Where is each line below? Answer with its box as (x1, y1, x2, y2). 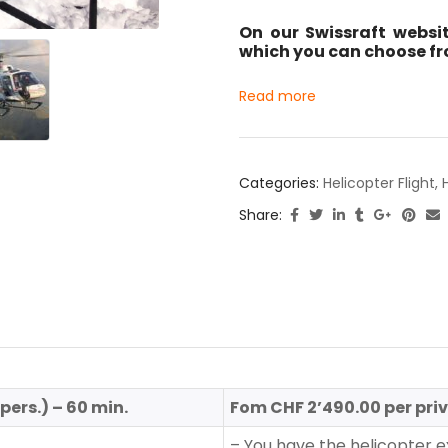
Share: (239, 205, 282, 226)
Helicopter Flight (323, 173, 435, 194)
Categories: (239, 173, 323, 194)
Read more (239, 86, 316, 107)
